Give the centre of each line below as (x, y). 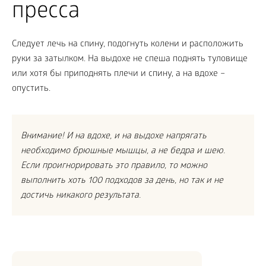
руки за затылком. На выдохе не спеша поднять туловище (130, 60)
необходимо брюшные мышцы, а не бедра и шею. (123, 152)
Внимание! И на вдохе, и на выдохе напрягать (114, 137)
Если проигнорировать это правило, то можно (114, 167)
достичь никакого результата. (81, 196)
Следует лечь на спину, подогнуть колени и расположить (128, 45)
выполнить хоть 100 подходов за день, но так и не (122, 181)
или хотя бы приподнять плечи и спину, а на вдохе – (118, 75)
